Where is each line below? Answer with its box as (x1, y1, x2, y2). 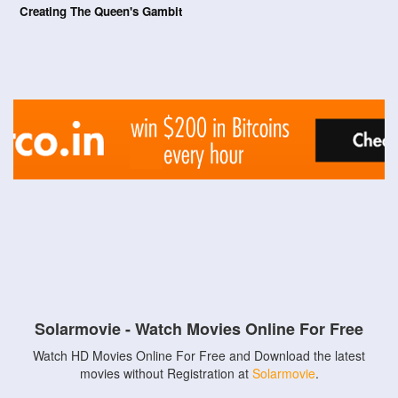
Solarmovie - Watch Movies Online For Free (35, 317, 363, 340)
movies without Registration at (79, 364, 252, 382)
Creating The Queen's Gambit (20, 2, 182, 20)
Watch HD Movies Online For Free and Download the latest (33, 346, 365, 364)
